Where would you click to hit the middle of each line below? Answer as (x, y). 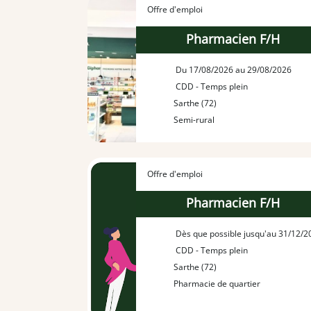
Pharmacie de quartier (217, 284)
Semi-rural (194, 119)
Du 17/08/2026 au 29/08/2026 (233, 69)
